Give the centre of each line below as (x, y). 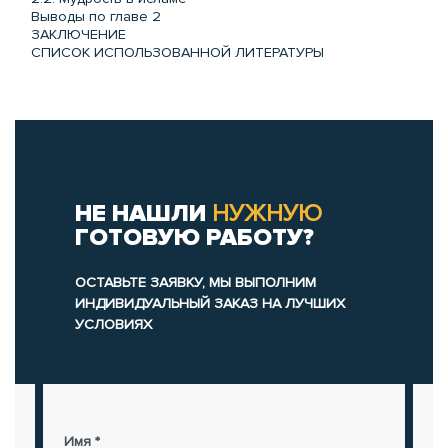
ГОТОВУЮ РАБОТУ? (194, 237)
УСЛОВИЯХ (113, 324)
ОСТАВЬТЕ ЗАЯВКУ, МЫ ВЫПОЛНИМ (195, 282)
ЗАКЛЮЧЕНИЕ (78, 34)
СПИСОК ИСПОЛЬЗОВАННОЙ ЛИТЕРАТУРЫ (177, 52)
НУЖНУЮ (267, 213)
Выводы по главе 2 (96, 16)
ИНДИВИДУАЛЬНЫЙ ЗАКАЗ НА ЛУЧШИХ (210, 303)
